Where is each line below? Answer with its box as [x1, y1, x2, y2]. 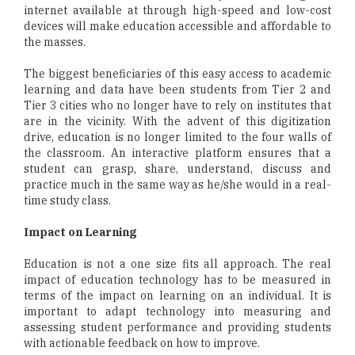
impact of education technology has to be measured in [24, 273, 331, 288]
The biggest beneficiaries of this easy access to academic [24, 67, 331, 82]
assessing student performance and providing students [24, 320, 331, 335]
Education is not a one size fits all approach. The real [24, 257, 331, 272]
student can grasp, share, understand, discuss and [24, 162, 331, 177]
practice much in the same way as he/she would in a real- [24, 177, 331, 193]
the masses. [24, 35, 86, 50]
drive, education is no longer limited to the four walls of [24, 130, 331, 145]
